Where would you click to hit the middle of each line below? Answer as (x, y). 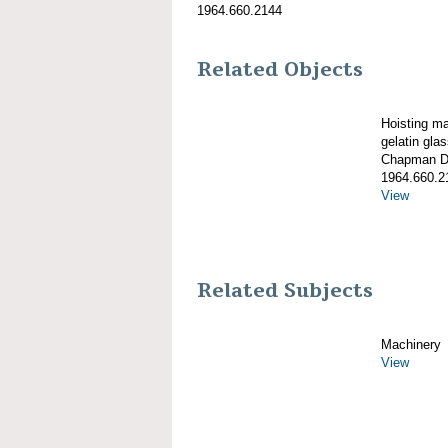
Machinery (411, 345)
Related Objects (280, 69)
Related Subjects (285, 291)
